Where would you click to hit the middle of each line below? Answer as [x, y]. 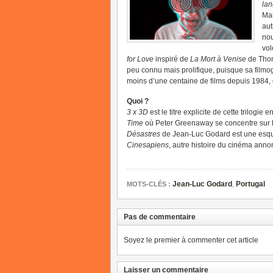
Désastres [144, 134]
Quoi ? [138, 101]
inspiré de [172, 59]
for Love [140, 59]
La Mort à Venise [218, 59]
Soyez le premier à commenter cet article [191, 240]
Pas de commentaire [160, 217]
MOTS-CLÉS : [149, 184]
